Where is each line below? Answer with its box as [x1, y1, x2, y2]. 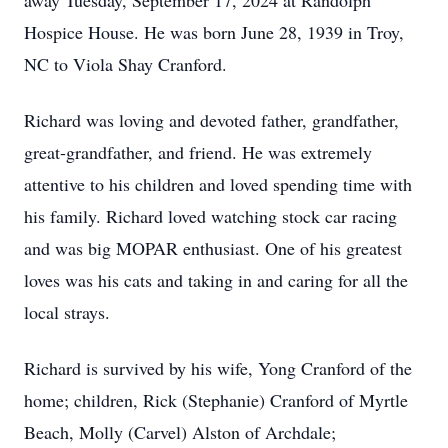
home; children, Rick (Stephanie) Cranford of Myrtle [24, 388, 408, 412]
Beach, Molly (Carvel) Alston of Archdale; [24, 420, 336, 444]
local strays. [24, 300, 116, 324]
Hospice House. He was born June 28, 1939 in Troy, [24, 20, 404, 44]
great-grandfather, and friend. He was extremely [24, 140, 372, 164]
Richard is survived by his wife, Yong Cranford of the [24, 356, 412, 380]
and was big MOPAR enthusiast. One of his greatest [24, 236, 402, 260]
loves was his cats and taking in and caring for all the [24, 268, 408, 292]
